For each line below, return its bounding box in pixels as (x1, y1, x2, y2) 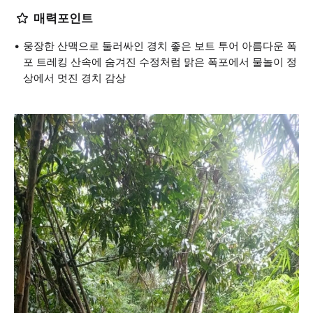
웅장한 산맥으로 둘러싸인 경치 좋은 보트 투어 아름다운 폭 (23, 39, 297, 52)
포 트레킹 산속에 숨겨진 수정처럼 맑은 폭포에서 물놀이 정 (23, 55, 297, 68)
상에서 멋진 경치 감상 (23, 71, 126, 85)
